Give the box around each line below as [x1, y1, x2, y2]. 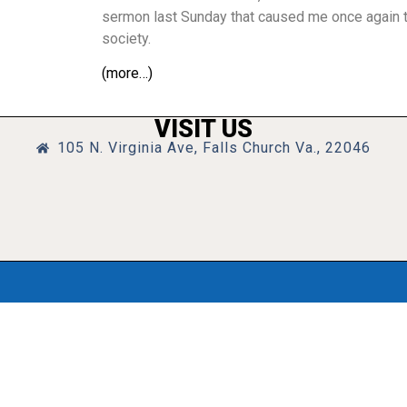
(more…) [102, 65, 153, 83]
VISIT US [154, 114, 253, 144]
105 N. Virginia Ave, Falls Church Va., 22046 [56, 138, 371, 156]
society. [102, 30, 151, 47]
